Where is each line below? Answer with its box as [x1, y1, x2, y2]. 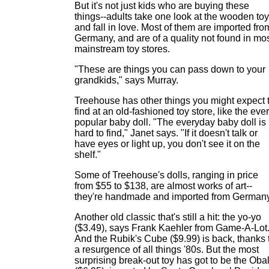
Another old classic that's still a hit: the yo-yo [74, 212, 261, 222]
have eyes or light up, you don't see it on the [74, 139, 260, 149]
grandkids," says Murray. [74, 75, 178, 85]
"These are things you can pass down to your [74, 64, 265, 74]
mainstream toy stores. [74, 44, 170, 54]
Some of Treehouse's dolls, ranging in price [74, 170, 258, 180]
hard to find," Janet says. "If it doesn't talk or [74, 128, 258, 138]
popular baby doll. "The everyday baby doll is [74, 117, 266, 127]
